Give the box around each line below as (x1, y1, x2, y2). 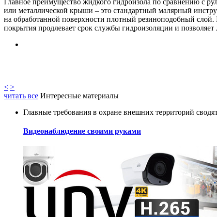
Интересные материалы (38, 91, 119, 100)
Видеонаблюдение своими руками (23, 126, 141, 135)
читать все (4, 91, 38, 100)
